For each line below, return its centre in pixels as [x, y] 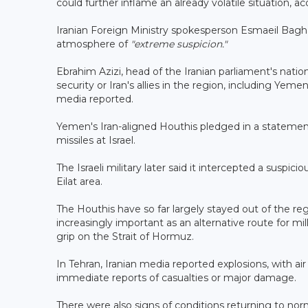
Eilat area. [79, 181]
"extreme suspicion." [179, 44]
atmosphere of [93, 44]
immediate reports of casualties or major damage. [176, 277]
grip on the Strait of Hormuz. [125, 236]
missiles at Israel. [96, 140]
